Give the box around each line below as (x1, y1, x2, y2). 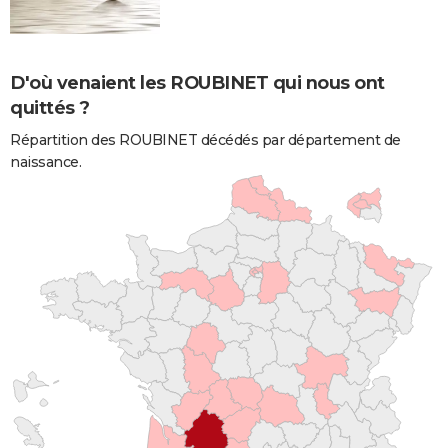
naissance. (10, 152, 81, 171)
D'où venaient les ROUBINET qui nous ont (10, 71, 385, 94)
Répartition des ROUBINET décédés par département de (10, 130, 401, 149)
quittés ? (10, 96, 90, 119)
